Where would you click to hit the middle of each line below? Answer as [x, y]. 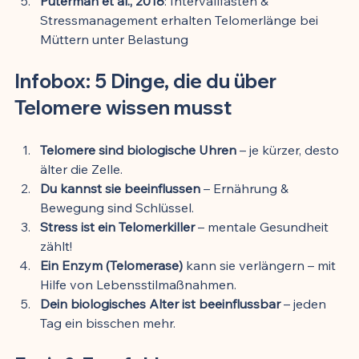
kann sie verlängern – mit [261, 265]
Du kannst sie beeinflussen [120, 188]
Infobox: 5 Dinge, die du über [147, 81]
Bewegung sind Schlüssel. [117, 207]
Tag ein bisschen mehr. [108, 323]
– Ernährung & [246, 188]
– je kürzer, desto [289, 149]
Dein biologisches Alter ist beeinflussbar [160, 303]
